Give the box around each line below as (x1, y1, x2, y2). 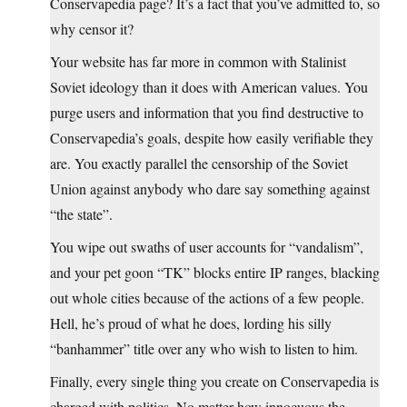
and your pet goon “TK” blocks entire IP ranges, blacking (50, 263, 380, 283)
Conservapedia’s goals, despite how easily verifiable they (50, 128, 373, 148)
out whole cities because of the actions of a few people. (50, 288, 364, 308)
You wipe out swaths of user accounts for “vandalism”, (50, 237, 363, 257)
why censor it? (50, 19, 134, 39)
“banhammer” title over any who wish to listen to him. (50, 339, 358, 359)
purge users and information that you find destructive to (50, 103, 363, 123)
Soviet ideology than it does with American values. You (50, 77, 368, 97)
